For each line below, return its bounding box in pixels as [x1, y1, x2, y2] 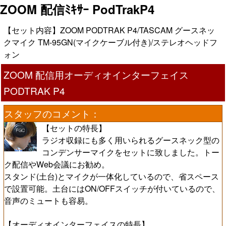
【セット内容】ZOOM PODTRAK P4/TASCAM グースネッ [4, 24, 215, 36]
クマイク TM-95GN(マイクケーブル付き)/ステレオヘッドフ [4, 36, 217, 48]
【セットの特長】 [42, 122, 106, 134]
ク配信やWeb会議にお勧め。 [4, 158, 109, 170]
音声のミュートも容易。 [4, 194, 93, 206]
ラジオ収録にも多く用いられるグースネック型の [42, 134, 219, 146]
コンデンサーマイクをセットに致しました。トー [42, 146, 219, 158]
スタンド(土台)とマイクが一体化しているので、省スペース [4, 170, 219, 182]
